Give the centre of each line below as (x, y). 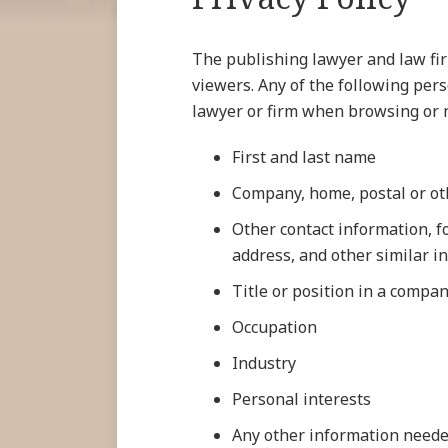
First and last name (304, 157)
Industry (264, 363)
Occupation (274, 327)
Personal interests (301, 399)
